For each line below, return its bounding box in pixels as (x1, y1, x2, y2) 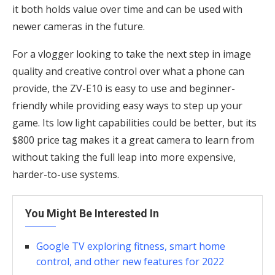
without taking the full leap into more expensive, (12, 150, 236, 164)
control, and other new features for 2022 (36, 254, 224, 268)
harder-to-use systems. (12, 167, 119, 181)
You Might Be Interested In (25, 206, 159, 220)
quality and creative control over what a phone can (12, 64, 244, 78)
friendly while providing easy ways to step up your (12, 98, 242, 112)
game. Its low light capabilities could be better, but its (12, 115, 257, 130)
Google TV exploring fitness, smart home (36, 239, 225, 253)
